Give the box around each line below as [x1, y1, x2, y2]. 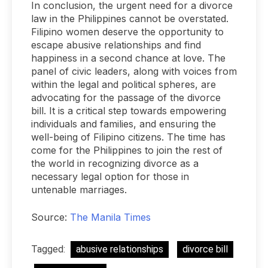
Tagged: [31, 243, 68, 255]
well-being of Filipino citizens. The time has [31, 131, 226, 144]
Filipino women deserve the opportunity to [31, 26, 224, 38]
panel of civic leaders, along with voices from [31, 65, 237, 78]
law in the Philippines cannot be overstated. [31, 13, 229, 25]
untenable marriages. [31, 184, 127, 196]
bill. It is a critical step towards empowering [31, 105, 226, 117]
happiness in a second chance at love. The [31, 52, 226, 65]
